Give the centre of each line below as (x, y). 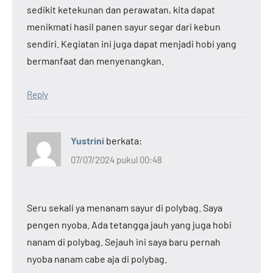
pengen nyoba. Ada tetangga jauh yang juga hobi (129, 225)
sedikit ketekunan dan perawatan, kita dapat (121, 9)
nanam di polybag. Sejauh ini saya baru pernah (124, 242)
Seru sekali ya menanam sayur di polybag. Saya (125, 208)
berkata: (124, 140)
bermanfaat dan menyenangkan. (95, 60)
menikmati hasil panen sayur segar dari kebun (124, 26)
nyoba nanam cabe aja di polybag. (97, 259)
